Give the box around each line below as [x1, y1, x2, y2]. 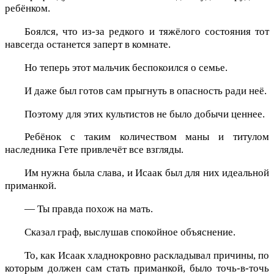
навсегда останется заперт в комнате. [5, 39, 171, 51]
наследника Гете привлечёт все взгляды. [5, 144, 183, 156]
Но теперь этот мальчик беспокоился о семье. [24, 61, 228, 73]
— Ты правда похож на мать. [24, 202, 153, 215]
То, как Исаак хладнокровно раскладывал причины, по [24, 249, 269, 261]
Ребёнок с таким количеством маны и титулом [24, 131, 269, 143]
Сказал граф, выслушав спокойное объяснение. [24, 226, 235, 238]
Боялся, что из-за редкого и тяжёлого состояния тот [24, 26, 269, 38]
